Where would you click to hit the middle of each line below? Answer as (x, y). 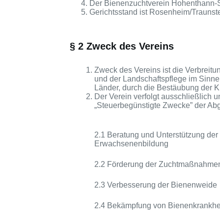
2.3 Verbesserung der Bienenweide (156, 185)
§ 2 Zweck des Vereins (122, 46)
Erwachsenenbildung (131, 144)
